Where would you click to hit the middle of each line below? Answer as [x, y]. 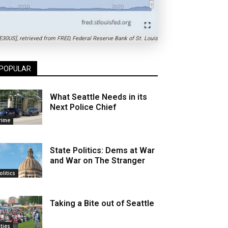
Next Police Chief [83, 107]
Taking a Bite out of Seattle [102, 203]
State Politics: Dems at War [103, 150]
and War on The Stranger [98, 160]
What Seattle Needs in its [99, 97]
